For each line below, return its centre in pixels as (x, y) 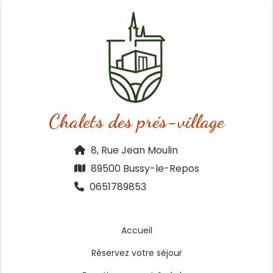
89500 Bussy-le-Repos (144, 168)
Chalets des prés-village (136, 121)
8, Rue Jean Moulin (133, 150)
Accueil (136, 230)
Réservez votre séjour (136, 253)
